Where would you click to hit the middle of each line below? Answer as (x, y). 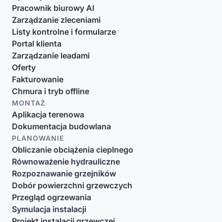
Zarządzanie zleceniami (56, 20)
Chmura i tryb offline (51, 91)
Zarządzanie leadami (51, 55)
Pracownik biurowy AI (53, 8)
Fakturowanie (38, 79)
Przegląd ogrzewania (52, 197)
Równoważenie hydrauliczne (66, 162)
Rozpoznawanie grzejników (64, 173)
